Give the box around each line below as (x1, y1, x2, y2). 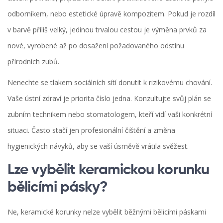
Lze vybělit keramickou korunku (7, 163, 210, 178)
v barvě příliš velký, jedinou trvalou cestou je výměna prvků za (7, 25, 207, 35)
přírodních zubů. (7, 57, 59, 67)
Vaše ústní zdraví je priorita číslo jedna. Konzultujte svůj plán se (7, 94, 211, 104)
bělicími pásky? (7, 180, 108, 196)
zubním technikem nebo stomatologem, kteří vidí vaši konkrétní (7, 110, 212, 119)
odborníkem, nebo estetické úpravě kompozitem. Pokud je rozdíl (7, 9, 216, 19)
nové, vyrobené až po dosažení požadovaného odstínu (7, 41, 184, 51)
